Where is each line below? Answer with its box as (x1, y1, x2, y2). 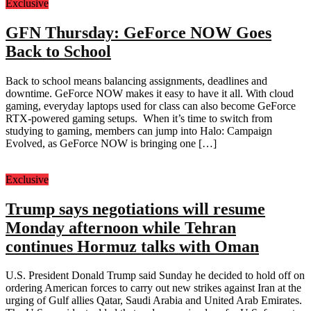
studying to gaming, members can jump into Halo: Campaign (6, 124, 272, 137)
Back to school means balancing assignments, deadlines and (6, 74, 267, 87)
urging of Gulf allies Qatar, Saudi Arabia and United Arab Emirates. (6, 294, 302, 307)
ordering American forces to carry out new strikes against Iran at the (6, 282, 301, 294)
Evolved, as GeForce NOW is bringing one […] (6, 137, 217, 149)
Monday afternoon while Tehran (6, 218, 236, 237)
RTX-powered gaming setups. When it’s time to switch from (6, 112, 272, 124)
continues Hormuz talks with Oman (6, 237, 259, 255)
